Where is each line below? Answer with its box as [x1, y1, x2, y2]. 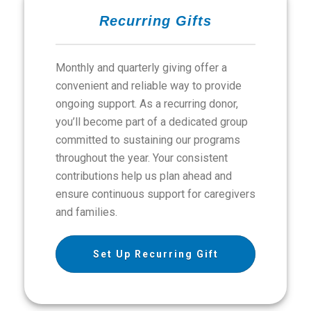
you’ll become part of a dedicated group [56, 115, 248, 128]
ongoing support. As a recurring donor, [56, 97, 238, 110]
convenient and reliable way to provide [56, 79, 242, 92]
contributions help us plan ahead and [56, 169, 232, 183]
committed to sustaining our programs [56, 133, 240, 146]
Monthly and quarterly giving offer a [56, 61, 227, 74]
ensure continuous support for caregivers [56, 187, 255, 201]
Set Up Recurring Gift [92, 249, 219, 260]
